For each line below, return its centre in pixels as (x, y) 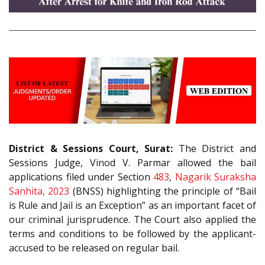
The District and (215, 149)
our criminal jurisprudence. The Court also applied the (132, 220)
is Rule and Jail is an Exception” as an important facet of (132, 206)
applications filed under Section (81, 177)
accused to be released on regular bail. (94, 248)
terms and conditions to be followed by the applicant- (132, 234)
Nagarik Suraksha (215, 177)
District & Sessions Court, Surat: (91, 149)
